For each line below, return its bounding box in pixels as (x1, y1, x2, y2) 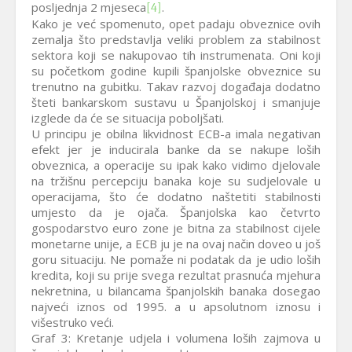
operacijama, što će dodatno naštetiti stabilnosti (31, 189, 321, 204)
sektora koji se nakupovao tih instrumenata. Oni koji (31, 47, 321, 63)
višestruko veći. (31, 314, 114, 330)
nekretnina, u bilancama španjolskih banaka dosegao (31, 283, 321, 299)
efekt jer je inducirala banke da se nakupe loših (31, 141, 321, 157)
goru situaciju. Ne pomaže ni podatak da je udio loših (31, 251, 321, 267)
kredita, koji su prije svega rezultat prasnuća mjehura (31, 267, 321, 283)
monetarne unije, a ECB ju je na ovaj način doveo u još (31, 236, 321, 251)
